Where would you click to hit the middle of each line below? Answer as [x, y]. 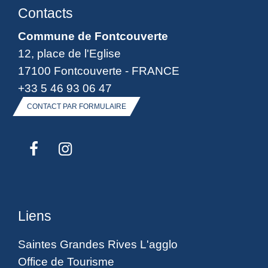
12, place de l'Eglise [69, 54]
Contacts [45, 13]
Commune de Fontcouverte [93, 36]
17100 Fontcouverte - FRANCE [99, 71]
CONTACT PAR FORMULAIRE [77, 107]
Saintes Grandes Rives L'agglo [98, 244]
